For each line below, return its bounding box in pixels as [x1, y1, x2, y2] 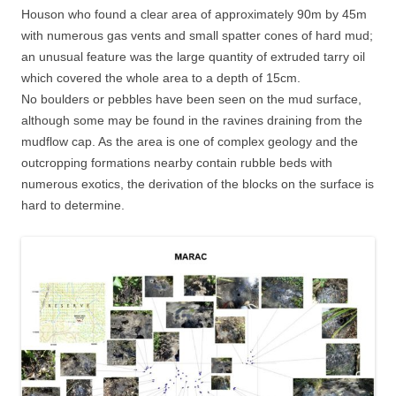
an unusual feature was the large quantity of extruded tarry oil [21, 49, 365, 64]
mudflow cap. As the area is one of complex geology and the [21, 133, 358, 148]
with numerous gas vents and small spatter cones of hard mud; [21, 27, 373, 42]
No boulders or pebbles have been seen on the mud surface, [21, 91, 362, 106]
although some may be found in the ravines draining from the [21, 112, 362, 127]
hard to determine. [21, 197, 125, 212]
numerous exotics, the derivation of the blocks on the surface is [21, 176, 374, 191]
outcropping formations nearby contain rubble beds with [21, 155, 332, 170]
